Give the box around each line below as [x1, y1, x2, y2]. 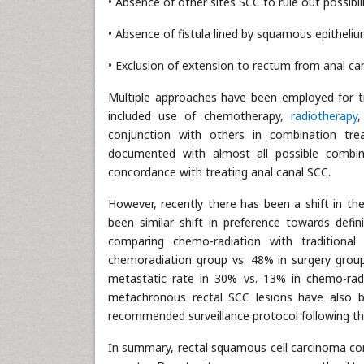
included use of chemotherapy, [108, 108, 291, 124]
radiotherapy [290, 108, 357, 124]
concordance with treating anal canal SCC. [108, 164, 331, 180]
